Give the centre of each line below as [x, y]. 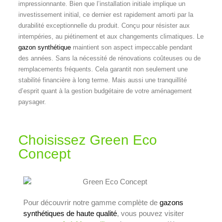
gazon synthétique [44, 47]
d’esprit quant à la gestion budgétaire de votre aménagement [105, 91]
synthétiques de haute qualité [70, 213]
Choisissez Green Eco [87, 140]
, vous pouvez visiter [150, 213]
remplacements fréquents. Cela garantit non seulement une [103, 69]
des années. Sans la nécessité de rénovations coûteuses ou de [109, 58]
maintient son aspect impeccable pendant [131, 47]
